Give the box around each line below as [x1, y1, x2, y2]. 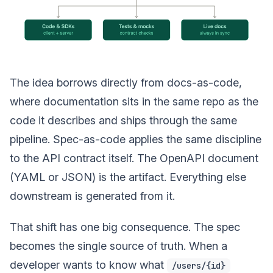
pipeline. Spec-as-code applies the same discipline [10, 132, 261, 146]
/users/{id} [172, 260, 225, 271]
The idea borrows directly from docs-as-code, [10, 76, 242, 89]
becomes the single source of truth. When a [10, 239, 227, 252]
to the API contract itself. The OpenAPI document [10, 151, 258, 165]
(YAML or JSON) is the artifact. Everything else [10, 170, 246, 183]
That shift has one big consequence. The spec [10, 220, 240, 233]
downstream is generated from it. [10, 189, 175, 202]
